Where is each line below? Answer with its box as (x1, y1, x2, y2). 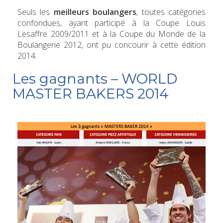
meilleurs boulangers (53, 6, 137, 17)
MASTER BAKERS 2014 (12, 85, 169, 102)
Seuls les (17, 6, 54, 17)
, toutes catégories (136, 6, 206, 17)
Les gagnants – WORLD (12, 70, 177, 87)
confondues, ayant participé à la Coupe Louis (17, 17, 206, 28)
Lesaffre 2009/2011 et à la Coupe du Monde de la (17, 28, 206, 39)
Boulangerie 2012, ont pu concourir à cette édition (17, 39, 206, 50)
